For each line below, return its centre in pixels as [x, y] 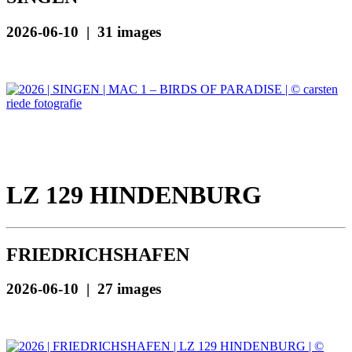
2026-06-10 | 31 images [84, 32]
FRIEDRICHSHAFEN [98, 254]
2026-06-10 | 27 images [84, 289]
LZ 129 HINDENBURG [134, 195]
